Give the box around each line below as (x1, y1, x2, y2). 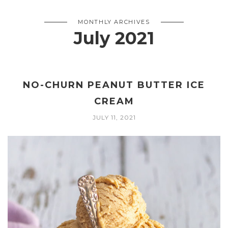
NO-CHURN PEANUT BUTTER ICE (23, 79, 205, 91)
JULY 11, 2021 (92, 113, 136, 122)
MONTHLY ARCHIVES (78, 18, 150, 26)
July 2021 (74, 27, 154, 49)
